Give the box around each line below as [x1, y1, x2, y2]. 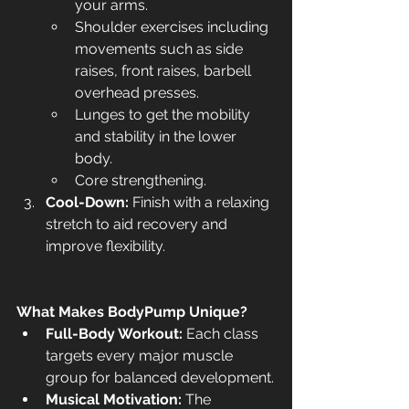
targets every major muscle [46, 347, 236, 365]
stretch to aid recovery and [46, 215, 231, 234]
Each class [183, 325, 262, 343]
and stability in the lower [75, 128, 240, 146]
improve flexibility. [46, 237, 165, 256]
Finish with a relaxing [129, 194, 273, 212]
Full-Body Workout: [46, 325, 183, 343]
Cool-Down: [46, 194, 129, 212]
